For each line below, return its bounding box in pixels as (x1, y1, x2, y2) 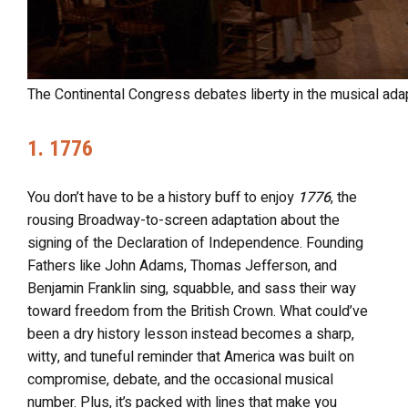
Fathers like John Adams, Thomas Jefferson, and (27, 255, 337, 277)
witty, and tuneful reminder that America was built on (27, 346, 354, 368)
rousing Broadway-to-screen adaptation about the (27, 209, 340, 231)
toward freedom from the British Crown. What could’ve (27, 301, 368, 322)
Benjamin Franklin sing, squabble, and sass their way (27, 278, 356, 300)
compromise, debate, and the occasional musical (27, 369, 333, 391)
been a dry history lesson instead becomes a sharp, (27, 323, 354, 345)
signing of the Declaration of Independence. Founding (27, 232, 363, 254)
